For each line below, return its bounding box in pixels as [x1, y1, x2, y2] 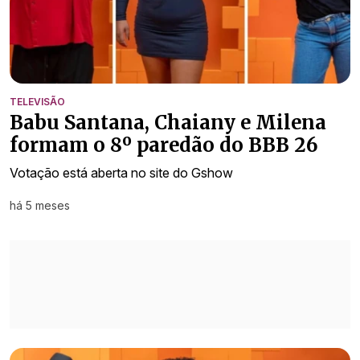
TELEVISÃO [10, 96, 65, 108]
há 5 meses [10, 198, 70, 213]
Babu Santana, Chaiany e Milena [10, 110, 326, 136]
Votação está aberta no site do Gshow [10, 165, 233, 182]
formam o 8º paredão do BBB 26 [10, 133, 318, 158]
